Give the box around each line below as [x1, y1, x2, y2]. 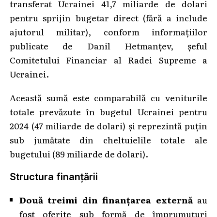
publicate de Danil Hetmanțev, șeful [10, 39, 207, 52]
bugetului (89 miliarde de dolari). [10, 147, 148, 160]
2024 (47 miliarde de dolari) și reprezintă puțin [10, 119, 207, 132]
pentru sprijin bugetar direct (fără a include [10, 11, 207, 24]
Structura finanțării [10, 170, 98, 183]
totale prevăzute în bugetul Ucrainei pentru [10, 105, 207, 118]
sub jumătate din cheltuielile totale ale [10, 133, 207, 146]
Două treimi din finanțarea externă [19, 193, 193, 206]
